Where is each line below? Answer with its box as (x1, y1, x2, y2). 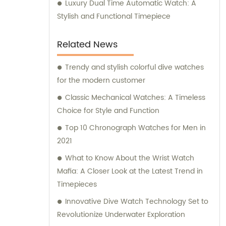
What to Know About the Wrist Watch (65, 152, 194, 164)
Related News (57, 37, 118, 52)
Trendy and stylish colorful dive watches (65, 61, 204, 73)
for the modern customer (57, 74, 145, 86)
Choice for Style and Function (57, 104, 159, 117)
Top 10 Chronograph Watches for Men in (65, 122, 206, 134)
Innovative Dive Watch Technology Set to (65, 195, 208, 207)
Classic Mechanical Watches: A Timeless (65, 91, 205, 103)
